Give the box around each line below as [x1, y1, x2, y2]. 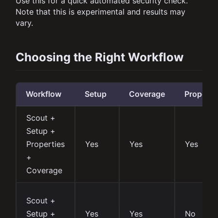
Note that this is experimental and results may [16, 7, 185, 17]
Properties [26, 139, 65, 149]
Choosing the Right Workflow [16, 50, 183, 64]
